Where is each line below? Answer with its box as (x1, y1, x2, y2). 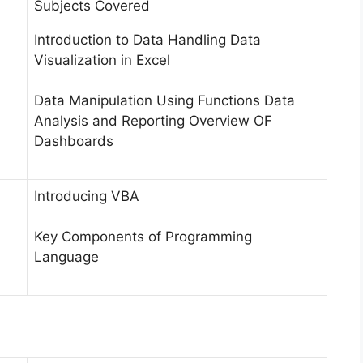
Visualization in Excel (34, 51, 170, 68)
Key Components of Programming (34, 228, 252, 246)
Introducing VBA (34, 187, 139, 204)
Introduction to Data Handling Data (34, 31, 261, 48)
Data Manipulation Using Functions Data (34, 92, 295, 109)
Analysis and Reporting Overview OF (34, 113, 272, 130)
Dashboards (34, 133, 113, 150)
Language (34, 249, 99, 266)
